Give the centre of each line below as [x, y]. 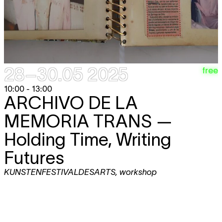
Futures [34, 158]
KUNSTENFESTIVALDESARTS [60, 172]
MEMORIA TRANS [78, 121]
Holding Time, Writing [88, 139]
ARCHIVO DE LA [71, 103]
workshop [138, 172]
